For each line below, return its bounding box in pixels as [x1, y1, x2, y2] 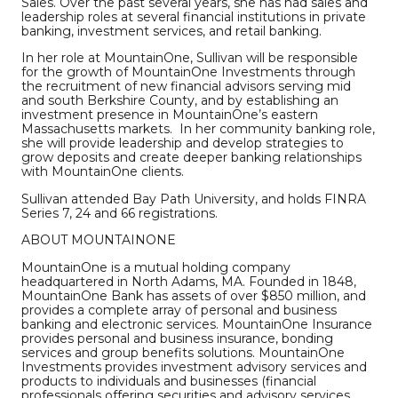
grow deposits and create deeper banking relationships [21, 149, 362, 166]
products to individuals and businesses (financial [21, 372, 316, 389]
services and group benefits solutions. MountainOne [21, 344, 345, 361]
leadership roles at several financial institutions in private [21, 8, 366, 25]
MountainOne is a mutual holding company [21, 259, 291, 275]
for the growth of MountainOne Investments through [21, 64, 355, 81]
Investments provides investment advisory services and [21, 358, 367, 375]
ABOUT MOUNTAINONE [21, 232, 176, 249]
